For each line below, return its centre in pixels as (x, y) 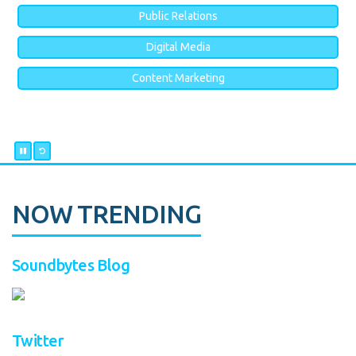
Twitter (38, 340)
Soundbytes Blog (71, 265)
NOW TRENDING (107, 213)
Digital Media (178, 47)
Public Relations (178, 16)
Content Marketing (178, 78)
